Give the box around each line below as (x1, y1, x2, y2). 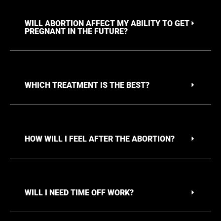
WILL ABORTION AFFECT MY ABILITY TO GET (25, 19, 189, 29)
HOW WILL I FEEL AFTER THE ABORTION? (25, 134, 175, 144)
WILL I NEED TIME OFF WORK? (25, 188, 134, 198)
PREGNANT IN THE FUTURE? (25, 27, 128, 37)
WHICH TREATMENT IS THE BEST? (25, 80, 149, 90)
